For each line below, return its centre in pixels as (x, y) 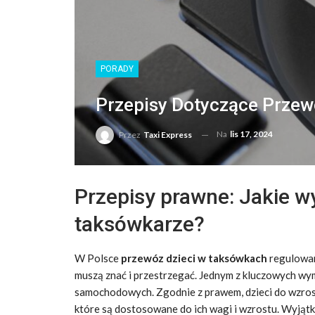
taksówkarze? (140, 224)
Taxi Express (168, 135)
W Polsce (98, 258)
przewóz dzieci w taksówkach (194, 258)
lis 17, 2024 (251, 134)
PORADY (117, 69)
